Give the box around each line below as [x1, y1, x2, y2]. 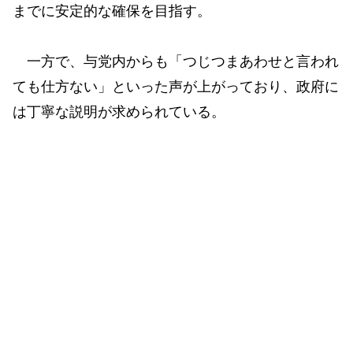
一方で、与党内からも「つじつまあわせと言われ [13, 54, 339, 70]
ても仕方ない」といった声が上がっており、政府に [13, 79, 339, 95]
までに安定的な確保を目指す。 [13, 2, 211, 19]
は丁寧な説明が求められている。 [13, 104, 225, 121]
